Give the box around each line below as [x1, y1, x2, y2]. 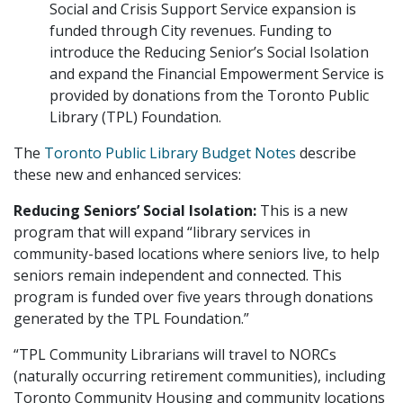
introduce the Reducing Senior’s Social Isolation [49, 41, 369, 62]
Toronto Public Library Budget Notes [44, 142, 296, 163]
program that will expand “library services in [13, 221, 310, 242]
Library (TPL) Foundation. [49, 106, 225, 127]
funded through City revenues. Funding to [49, 20, 332, 40]
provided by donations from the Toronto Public [49, 85, 369, 105]
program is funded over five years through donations [13, 286, 373, 307]
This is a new [256, 200, 347, 220]
